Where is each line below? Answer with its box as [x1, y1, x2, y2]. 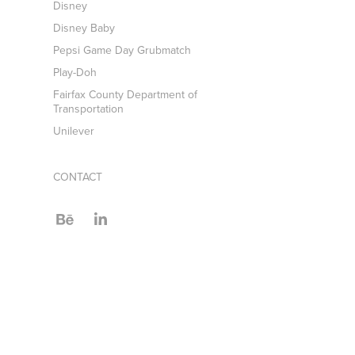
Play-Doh [53, 64, 97, 80]
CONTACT [53, 169, 103, 185]
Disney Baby [53, 20, 116, 36]
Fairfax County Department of [53, 86, 198, 102]
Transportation [53, 101, 124, 116]
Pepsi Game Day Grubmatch [53, 42, 192, 58]
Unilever [53, 123, 95, 139]
